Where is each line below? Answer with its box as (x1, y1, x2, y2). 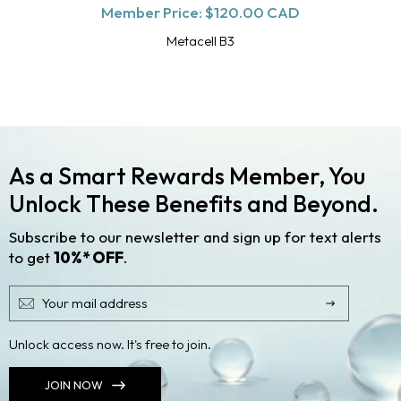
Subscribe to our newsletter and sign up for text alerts (9, 226, 381, 246)
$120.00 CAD (205, 2, 300, 21)
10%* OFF (54, 247, 124, 267)
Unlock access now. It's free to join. (9, 335, 211, 353)
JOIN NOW (45, 378, 103, 393)
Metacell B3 (166, 31, 235, 49)
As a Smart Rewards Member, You (9, 160, 365, 191)
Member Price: (101, 2, 202, 21)
